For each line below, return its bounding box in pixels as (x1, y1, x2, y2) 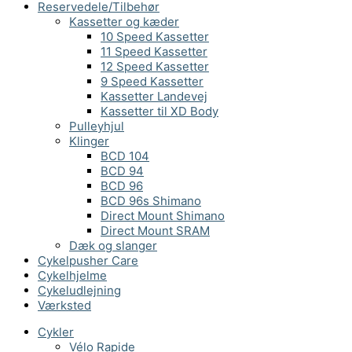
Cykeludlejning (38, 282, 121, 298)
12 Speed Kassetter (101, 58, 209, 74)
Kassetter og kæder (69, 13, 179, 29)
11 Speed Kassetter (101, 43, 207, 59)
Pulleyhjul (69, 118, 124, 134)
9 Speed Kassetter (101, 73, 203, 89)
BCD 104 (101, 148, 149, 163)
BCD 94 (101, 163, 144, 178)
